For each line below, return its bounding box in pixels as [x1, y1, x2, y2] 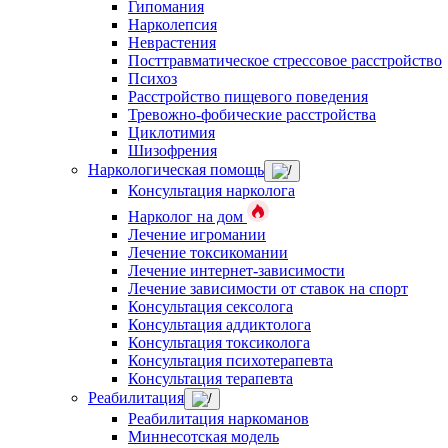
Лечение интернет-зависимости [128, 262, 345, 279]
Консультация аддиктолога [128, 316, 311, 333]
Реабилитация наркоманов [128, 410, 309, 427]
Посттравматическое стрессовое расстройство [128, 52, 442, 69]
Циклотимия [128, 124, 215, 141]
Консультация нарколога [128, 182, 295, 199]
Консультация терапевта [128, 370, 293, 387]
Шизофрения [128, 142, 217, 159]
